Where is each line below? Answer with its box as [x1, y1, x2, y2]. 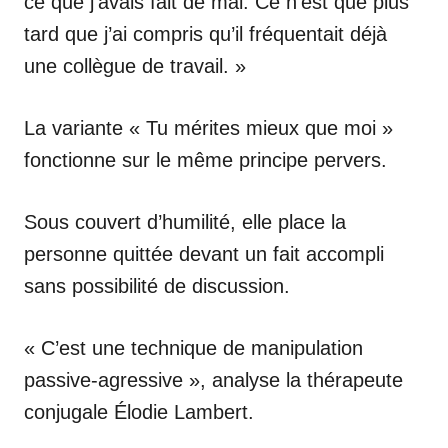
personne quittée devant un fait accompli [24, 242, 384, 265]
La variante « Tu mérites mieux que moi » [24, 116, 393, 139]
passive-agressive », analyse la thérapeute [24, 368, 403, 391]
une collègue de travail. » [24, 54, 246, 77]
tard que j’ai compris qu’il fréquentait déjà [24, 22, 387, 45]
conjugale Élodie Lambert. [24, 400, 254, 423]
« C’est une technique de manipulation [24, 336, 363, 359]
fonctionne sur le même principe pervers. [24, 148, 387, 171]
